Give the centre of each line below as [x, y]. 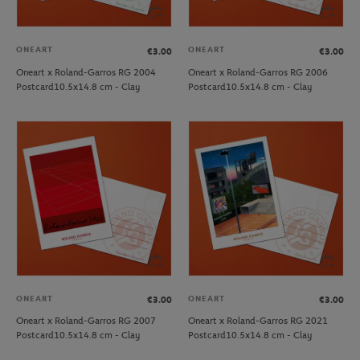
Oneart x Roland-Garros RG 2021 [258, 321]
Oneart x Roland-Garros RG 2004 [86, 72]
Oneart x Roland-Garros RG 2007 [86, 321]
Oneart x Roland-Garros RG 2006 [258, 72]
